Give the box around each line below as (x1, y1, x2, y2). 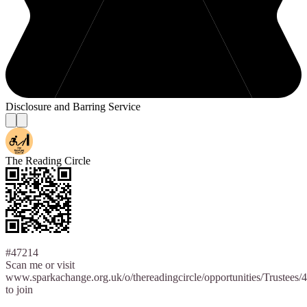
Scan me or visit (5, 259, 75, 271)
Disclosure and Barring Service (5, 101, 140, 113)
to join (5, 284, 33, 296)
